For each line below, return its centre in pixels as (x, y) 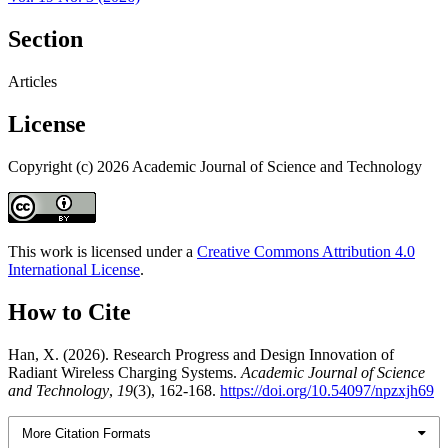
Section (45, 39)
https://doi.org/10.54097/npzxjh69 (327, 390)
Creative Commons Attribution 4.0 (306, 251)
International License (74, 269)
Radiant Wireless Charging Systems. (124, 372)
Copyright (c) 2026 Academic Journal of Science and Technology (215, 166)
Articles (32, 82)
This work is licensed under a (102, 251)
